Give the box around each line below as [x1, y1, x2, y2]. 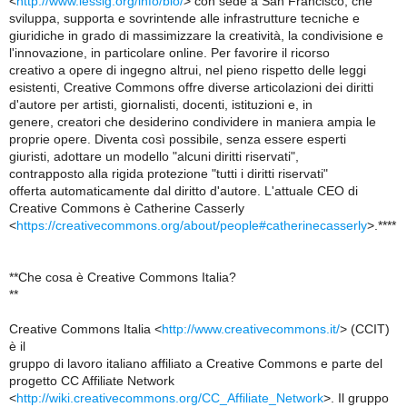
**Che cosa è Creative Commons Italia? [9, 270, 236, 284]
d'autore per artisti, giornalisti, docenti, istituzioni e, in [9, 97, 313, 112]
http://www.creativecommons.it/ [162, 322, 340, 336]
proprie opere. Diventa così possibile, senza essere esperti [9, 132, 346, 146]
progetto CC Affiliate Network [9, 373, 174, 388]
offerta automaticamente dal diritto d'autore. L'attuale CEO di [9, 184, 358, 198]
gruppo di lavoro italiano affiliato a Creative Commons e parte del [9, 356, 382, 371]
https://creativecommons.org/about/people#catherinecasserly [16, 218, 367, 233]
